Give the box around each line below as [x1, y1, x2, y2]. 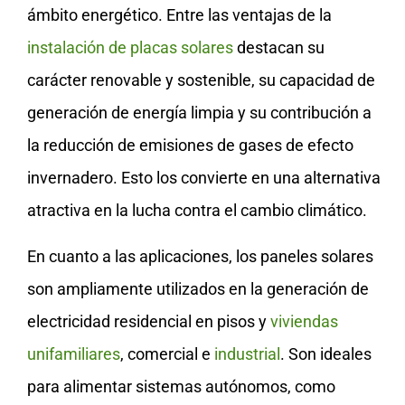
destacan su [233, 38, 325, 58]
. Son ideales [280, 344, 372, 363]
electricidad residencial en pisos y [27, 311, 270, 331]
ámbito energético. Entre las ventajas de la [27, 5, 332, 25]
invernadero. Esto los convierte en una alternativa [27, 168, 381, 188]
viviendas [270, 311, 338, 331]
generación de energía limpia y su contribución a [27, 103, 372, 123]
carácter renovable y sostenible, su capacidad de [27, 71, 375, 90]
